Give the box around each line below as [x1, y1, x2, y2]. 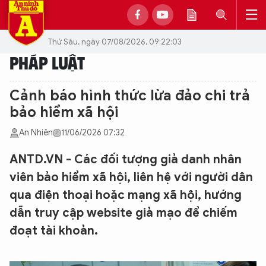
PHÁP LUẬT [9, 51, 85, 73]
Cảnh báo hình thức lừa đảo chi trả [9, 87, 250, 104]
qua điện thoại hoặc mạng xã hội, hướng [9, 188, 242, 202]
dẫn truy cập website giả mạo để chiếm [9, 205, 237, 220]
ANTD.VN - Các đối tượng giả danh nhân [9, 152, 242, 167]
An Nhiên [19, 128, 53, 138]
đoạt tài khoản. [9, 223, 98, 238]
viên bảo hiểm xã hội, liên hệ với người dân [9, 170, 253, 185]
